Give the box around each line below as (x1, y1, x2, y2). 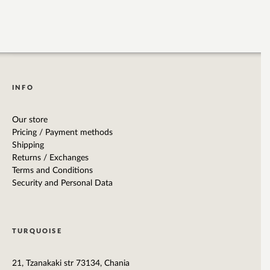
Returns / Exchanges (12, 154, 89, 163)
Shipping (12, 141, 44, 150)
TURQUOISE (12, 228, 62, 235)
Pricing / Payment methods (12, 128, 113, 137)
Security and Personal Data (12, 179, 113, 188)
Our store (12, 116, 48, 125)
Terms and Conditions (12, 166, 93, 175)
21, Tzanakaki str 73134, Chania (12, 259, 130, 268)
